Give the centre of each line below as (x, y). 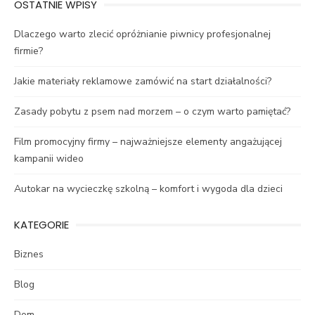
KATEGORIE (41, 225)
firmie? (28, 51)
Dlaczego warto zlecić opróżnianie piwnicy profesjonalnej (142, 34)
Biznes (29, 255)
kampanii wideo (49, 159)
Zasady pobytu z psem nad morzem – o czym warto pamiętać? (152, 112)
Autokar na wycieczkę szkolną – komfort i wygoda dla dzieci (148, 189)
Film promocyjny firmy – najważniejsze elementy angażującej (148, 142)
